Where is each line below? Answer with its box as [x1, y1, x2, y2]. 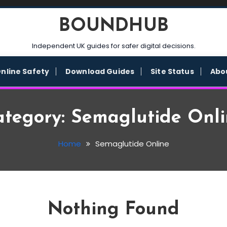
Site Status [150, 66, 194, 77]
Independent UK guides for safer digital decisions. [31, 41, 196, 51]
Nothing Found [48, 201, 179, 219]
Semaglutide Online [95, 138, 169, 149]
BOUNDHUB [58, 17, 169, 35]
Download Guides [65, 66, 135, 77]
